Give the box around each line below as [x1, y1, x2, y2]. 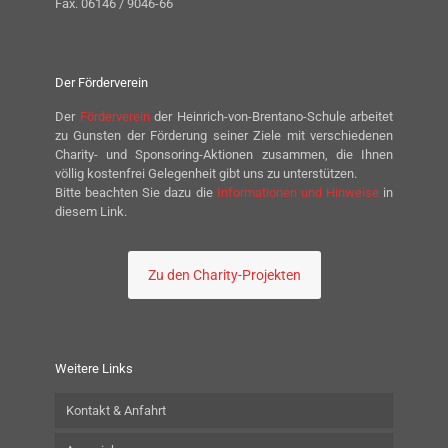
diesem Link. [55, 204, 127, 220]
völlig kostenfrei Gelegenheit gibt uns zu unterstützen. [55, 166, 357, 182]
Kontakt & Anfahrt [66, 403, 166, 419]
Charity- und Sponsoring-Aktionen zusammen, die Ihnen [55, 147, 393, 163]
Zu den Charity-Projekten [147, 267, 301, 284]
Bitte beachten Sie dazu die [55, 185, 217, 201]
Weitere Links [55, 361, 133, 377]
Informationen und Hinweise [216, 185, 379, 201]
